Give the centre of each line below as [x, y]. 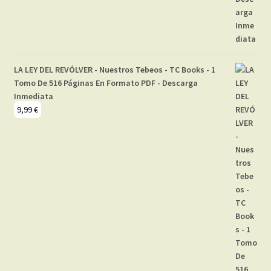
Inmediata [33, 96]
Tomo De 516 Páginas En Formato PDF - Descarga [106, 83]
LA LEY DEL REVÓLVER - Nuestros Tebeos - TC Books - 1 [114, 70]
